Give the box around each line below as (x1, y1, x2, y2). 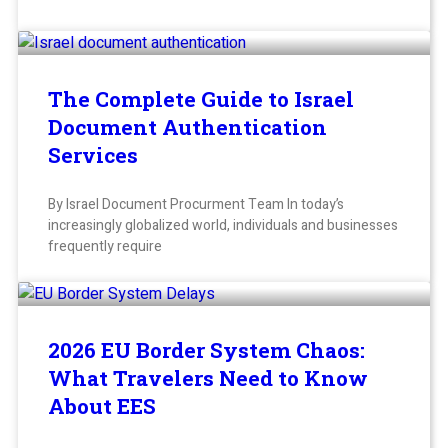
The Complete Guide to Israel (48, 85, 354, 114)
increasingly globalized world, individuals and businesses (48, 215, 398, 237)
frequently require (48, 236, 162, 258)
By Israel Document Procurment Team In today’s (48, 194, 344, 216)
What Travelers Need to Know (48, 364, 368, 393)
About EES (48, 392, 156, 421)
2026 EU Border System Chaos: (48, 336, 365, 365)
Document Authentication (48, 113, 327, 142)
